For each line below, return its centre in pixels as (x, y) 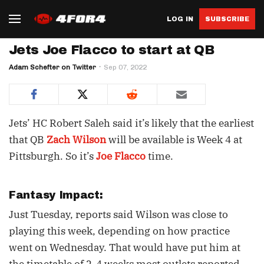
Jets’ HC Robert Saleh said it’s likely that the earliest (131, 123)
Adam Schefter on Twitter (52, 67)
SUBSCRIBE (227, 19)
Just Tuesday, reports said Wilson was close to (118, 214)
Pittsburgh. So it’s (52, 156)
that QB (28, 140)
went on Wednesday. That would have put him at (125, 247)
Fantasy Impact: (58, 195)
